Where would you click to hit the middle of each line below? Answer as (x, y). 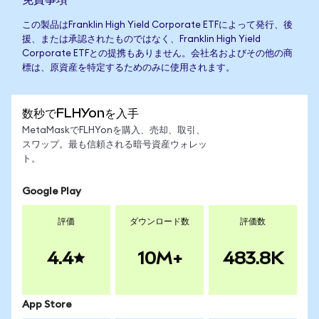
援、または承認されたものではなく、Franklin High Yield (141, 40)
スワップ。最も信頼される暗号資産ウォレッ (115, 145)
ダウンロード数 (159, 221)
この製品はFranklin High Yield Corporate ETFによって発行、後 (157, 25)
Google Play (52, 192)
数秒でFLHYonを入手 (80, 113)
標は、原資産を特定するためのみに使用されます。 (129, 68)
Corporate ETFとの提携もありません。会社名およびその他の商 (157, 54)
